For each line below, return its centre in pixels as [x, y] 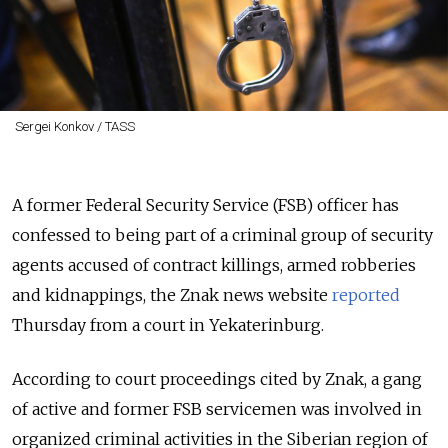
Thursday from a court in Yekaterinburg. [168, 325]
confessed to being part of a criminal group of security [222, 235]
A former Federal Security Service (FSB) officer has [205, 205]
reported [366, 295]
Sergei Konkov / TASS [74, 127]
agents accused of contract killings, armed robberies [214, 265]
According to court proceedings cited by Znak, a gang [217, 379]
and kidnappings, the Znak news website [172, 295]
